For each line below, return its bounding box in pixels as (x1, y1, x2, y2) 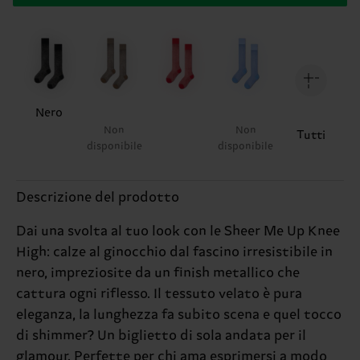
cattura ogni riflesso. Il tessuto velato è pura (16, 285, 302, 302)
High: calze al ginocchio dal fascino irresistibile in (16, 243, 333, 260)
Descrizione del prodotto (16, 189, 179, 206)
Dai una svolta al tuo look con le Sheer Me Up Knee (16, 223, 340, 239)
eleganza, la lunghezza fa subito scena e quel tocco (16, 306, 342, 323)
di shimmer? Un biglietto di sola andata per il (16, 327, 306, 344)
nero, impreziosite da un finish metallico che (16, 264, 300, 281)
